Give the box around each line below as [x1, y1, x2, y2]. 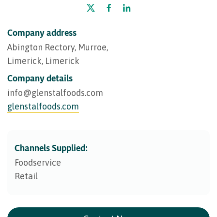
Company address [7, 27, 77, 38]
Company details [7, 72, 73, 83]
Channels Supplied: [15, 142, 88, 153]
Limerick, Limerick [7, 55, 79, 66]
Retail [15, 170, 38, 181]
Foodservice [15, 157, 61, 168]
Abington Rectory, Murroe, [7, 42, 108, 52]
